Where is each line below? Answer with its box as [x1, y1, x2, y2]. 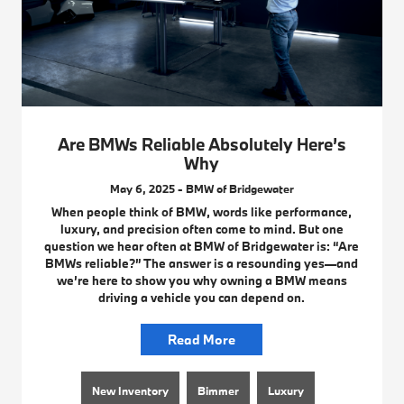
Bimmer [197, 382, 240, 398]
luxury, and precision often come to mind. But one [60, 220, 344, 237]
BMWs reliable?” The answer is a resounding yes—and [45, 254, 359, 271]
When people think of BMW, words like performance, [51, 203, 353, 220]
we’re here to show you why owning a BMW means [56, 271, 347, 289]
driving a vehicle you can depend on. [98, 289, 306, 306]
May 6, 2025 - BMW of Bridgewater [109, 180, 294, 196]
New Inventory [92, 382, 170, 398]
